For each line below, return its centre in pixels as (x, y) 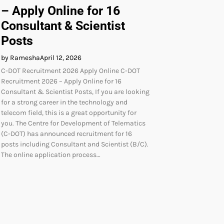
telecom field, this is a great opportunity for (69, 112)
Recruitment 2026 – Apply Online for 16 (61, 81)
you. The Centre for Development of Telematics (73, 123)
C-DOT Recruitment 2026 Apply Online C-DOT (70, 70)
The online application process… (51, 154)
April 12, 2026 (61, 57)
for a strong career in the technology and (64, 102)
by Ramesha (20, 57)
